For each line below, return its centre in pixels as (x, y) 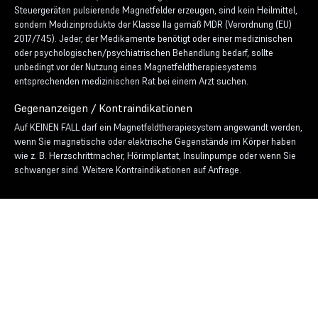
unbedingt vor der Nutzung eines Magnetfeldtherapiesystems (136, 67)
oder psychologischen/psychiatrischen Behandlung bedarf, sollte (144, 53)
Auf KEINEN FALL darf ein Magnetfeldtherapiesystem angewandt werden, (158, 127)
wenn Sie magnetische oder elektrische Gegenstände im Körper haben (155, 142)
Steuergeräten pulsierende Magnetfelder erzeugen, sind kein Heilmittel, (156, 10)
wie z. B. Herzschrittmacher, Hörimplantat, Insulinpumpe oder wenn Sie (155, 156)
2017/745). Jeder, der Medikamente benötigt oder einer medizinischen (153, 39)
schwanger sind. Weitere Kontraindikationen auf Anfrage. (128, 170)
